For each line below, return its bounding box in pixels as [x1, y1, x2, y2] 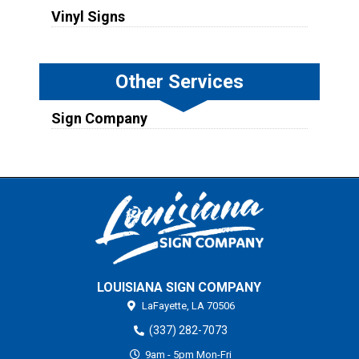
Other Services [115, 70, 244, 93]
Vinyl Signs [50, 7, 125, 25]
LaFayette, [142, 300, 190, 313]
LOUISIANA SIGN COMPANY [97, 280, 262, 296]
